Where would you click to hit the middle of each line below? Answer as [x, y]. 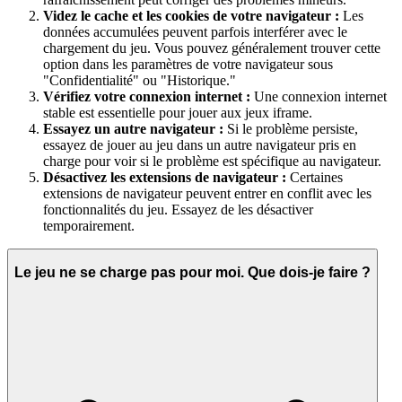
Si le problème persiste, [291, 128]
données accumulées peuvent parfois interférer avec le [195, 31]
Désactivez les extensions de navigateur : [165, 177]
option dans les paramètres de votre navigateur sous [188, 64]
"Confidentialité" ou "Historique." [140, 80]
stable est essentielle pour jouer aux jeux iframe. [178, 112]
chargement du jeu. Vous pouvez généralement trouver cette [212, 48]
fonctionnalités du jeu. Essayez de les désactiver [178, 209]
